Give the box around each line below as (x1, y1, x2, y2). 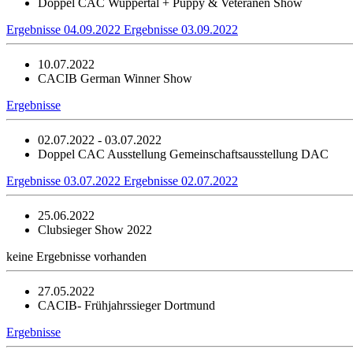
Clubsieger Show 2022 (38, 222, 152, 236)
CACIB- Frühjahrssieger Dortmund (38, 298, 215, 312)
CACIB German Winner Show (38, 71, 192, 85)
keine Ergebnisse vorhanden (6, 249, 147, 263)
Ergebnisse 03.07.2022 (6, 173, 124, 188)
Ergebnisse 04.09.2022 (6, 22, 124, 36)
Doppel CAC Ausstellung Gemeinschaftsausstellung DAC (38, 147, 329, 161)
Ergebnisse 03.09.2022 (124, 22, 238, 36)
